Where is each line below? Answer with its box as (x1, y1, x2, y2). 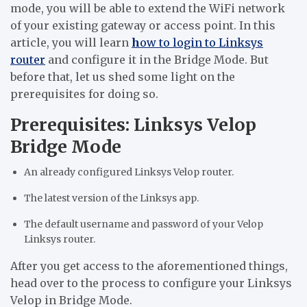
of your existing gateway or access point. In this (10, 19, 275, 33)
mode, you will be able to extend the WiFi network (10, 1, 285, 16)
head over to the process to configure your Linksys (10, 276, 292, 291)
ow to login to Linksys (140, 36, 263, 50)
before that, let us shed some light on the (10, 70, 235, 84)
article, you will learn (10, 36, 132, 50)
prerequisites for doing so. (10, 87, 158, 101)
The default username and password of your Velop (24, 218, 263, 231)
